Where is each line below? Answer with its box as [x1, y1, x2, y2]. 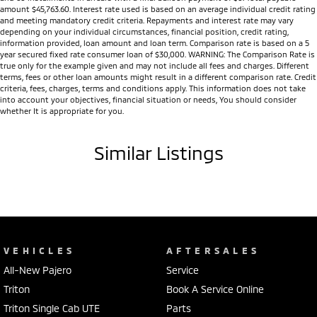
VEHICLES [4, 245, 76, 257]
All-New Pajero [4, 264, 71, 277]
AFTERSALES [166, 245, 260, 257]
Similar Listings [93, 142, 224, 164]
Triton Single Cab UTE [4, 302, 100, 315]
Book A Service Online [166, 283, 264, 296]
